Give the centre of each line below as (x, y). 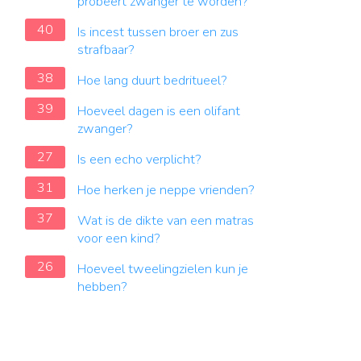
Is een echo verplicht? (139, 160)
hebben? (102, 287)
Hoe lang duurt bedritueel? (152, 81)
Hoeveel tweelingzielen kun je (163, 269)
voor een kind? (119, 239)
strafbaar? (106, 50)
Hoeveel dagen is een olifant (159, 111)
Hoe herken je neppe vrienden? (166, 190)
